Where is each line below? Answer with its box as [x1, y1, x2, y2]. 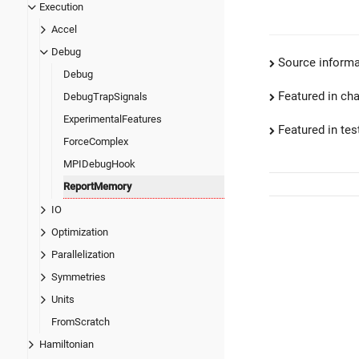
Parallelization [51, 248, 115, 261]
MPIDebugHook [63, 158, 135, 171]
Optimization [51, 226, 108, 239]
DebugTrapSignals [63, 91, 147, 103]
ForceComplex [63, 135, 128, 148]
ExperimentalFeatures [63, 113, 162, 126]
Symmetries [51, 271, 106, 284]
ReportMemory [63, 180, 131, 193]
